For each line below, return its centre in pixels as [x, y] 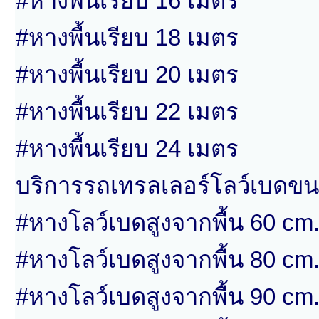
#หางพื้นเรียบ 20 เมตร [127, 75]
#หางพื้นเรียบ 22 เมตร [127, 112]
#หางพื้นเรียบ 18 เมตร [127, 38]
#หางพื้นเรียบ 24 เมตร [127, 149]
